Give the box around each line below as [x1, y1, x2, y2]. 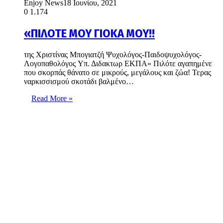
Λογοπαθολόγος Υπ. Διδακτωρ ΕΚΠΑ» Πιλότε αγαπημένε [24, 59, 212, 68]
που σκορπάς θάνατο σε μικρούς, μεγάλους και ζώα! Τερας [24, 68, 211, 77]
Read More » [31, 94, 73, 103]
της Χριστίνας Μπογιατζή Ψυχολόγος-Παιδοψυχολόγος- [24, 50, 202, 59]
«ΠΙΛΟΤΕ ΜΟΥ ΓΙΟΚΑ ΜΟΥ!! [24, 26, 155, 41]
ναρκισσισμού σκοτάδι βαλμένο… [24, 77, 134, 86]
